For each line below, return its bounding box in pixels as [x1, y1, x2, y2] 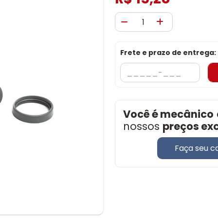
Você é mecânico [123, 107, 214, 122]
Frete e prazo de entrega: [120, 48, 216, 58]
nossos [123, 119, 160, 134]
